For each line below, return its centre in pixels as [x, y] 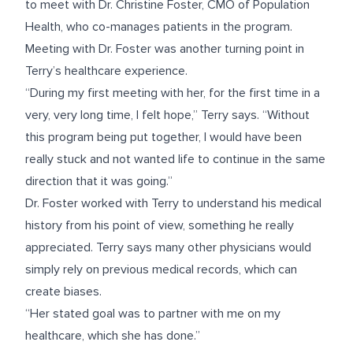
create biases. [63, 292]
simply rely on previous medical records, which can [161, 269]
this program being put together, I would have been [163, 137]
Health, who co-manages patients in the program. [159, 27]
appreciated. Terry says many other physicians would [168, 247]
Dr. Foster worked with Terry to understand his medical [173, 203]
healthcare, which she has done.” [113, 336]
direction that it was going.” [99, 181]
